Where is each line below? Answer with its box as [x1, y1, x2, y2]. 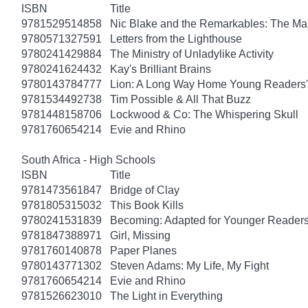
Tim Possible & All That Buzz [110, 93, 251, 105]
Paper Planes [110, 244, 177, 256]
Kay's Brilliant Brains [110, 63, 211, 75]
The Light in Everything [110, 289, 223, 302]
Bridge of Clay [110, 184, 179, 196]
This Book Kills [110, 199, 184, 211]
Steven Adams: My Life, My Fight [110, 259, 269, 272]
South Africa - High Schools [21, 153, 155, 166]
